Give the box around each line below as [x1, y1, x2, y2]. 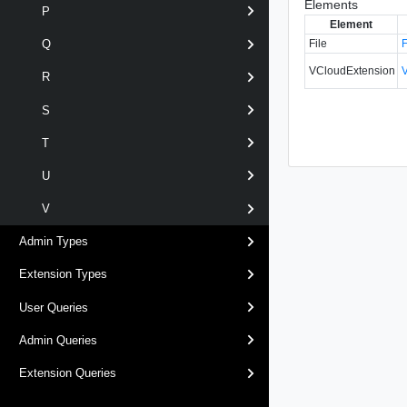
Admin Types [19, 234, 88, 249]
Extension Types [19, 267, 107, 282]
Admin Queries [19, 333, 97, 347]
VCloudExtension [309, 64, 396, 77]
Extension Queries [19, 366, 116, 381]
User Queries [19, 300, 88, 314]
